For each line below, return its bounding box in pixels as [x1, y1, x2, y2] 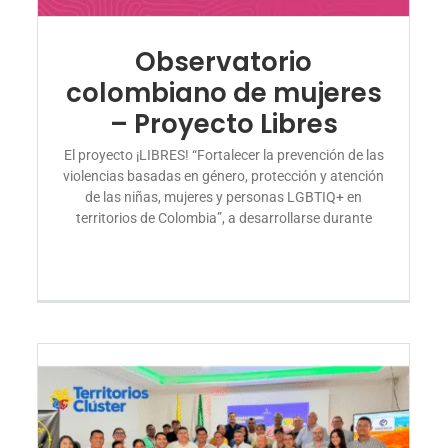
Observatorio [135, 43, 313, 80]
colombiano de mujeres [65, 74, 382, 111]
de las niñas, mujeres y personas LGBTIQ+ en [85, 188, 363, 205]
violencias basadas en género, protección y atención [63, 167, 385, 184]
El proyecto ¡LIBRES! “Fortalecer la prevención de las [63, 146, 384, 163]
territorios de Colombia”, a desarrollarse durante [75, 209, 372, 226]
